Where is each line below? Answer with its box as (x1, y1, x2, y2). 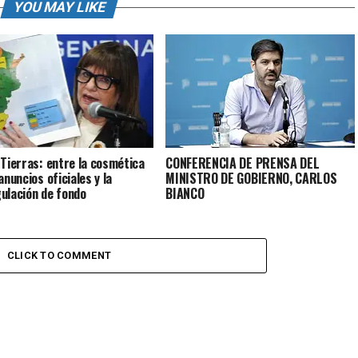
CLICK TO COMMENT (6, 249, 112, 261)
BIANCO (165, 183, 205, 203)
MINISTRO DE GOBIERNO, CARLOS (165, 168, 337, 188)
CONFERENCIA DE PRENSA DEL (165, 153, 320, 173)
